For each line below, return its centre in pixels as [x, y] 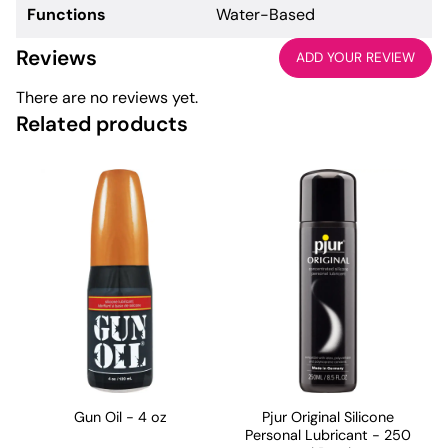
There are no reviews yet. [107, 97]
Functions [67, 14]
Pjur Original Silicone [328, 417]
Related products [102, 123]
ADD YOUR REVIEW [355, 57]
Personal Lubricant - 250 [328, 435]
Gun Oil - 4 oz [120, 417]
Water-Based [266, 14]
